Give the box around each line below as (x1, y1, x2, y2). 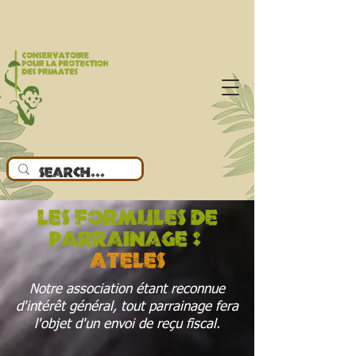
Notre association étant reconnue (29, 283, 225, 296)
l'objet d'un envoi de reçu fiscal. (34, 318, 220, 331)
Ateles (89, 251, 165, 272)
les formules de (37, 208, 218, 229)
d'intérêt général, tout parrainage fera (16, 300, 238, 314)
